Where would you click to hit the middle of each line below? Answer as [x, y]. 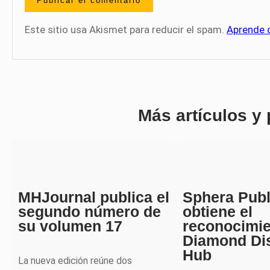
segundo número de [89, 212]
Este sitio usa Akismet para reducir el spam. [126, 30]
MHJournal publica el [94, 197]
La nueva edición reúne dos [75, 260]
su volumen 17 [70, 226]
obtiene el [218, 212]
